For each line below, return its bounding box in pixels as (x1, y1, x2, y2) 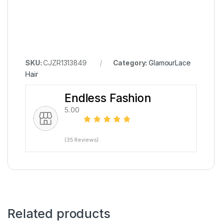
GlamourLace (149, 58, 191, 67)
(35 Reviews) (64, 136, 99, 144)
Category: (112, 58, 149, 67)
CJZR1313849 (43, 58, 87, 67)
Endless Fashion (64, 91, 151, 106)
